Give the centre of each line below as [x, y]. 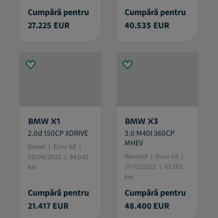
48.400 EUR [147, 206]
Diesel [37, 147]
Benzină [137, 157]
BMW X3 [141, 122]
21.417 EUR [48, 206]
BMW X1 [44, 122]
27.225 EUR [49, 25]
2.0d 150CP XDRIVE [58, 134]
